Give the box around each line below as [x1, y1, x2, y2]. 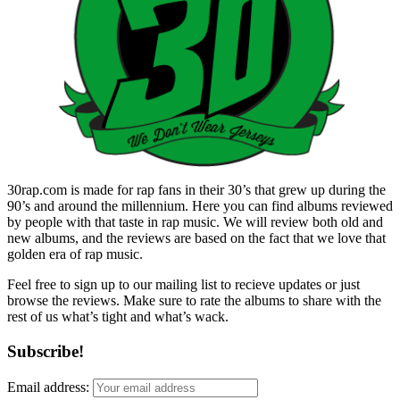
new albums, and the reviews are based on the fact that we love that [7, 230, 386, 246]
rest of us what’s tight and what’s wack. [7, 309, 229, 325]
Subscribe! [7, 341, 84, 361]
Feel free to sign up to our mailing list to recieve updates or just [7, 277, 360, 293]
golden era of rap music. [7, 246, 143, 262]
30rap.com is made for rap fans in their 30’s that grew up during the [7, 182, 386, 198]
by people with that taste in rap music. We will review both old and [7, 214, 383, 230]
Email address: [7, 379, 93, 395]
